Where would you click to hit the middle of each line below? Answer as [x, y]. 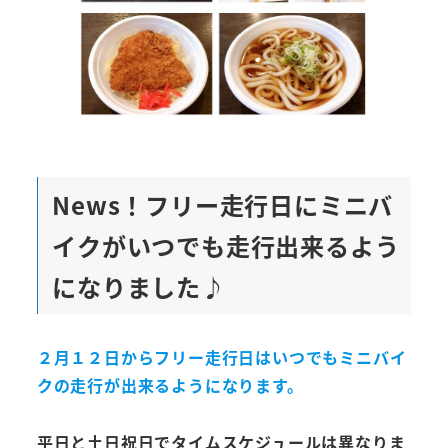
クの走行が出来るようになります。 [170, 385]
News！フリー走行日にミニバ [223, 205]
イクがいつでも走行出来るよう [226, 246]
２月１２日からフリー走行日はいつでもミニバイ [221, 357]
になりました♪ [139, 287]
